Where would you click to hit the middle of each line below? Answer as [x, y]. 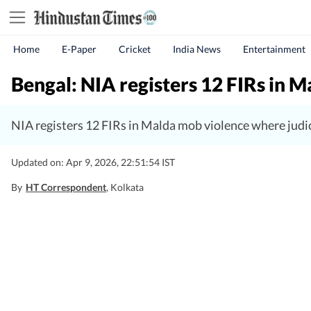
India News [197, 49]
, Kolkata [125, 187]
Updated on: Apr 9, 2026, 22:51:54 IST [93, 162]
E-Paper [79, 49]
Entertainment [274, 49]
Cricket [135, 49]
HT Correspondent [66, 187]
